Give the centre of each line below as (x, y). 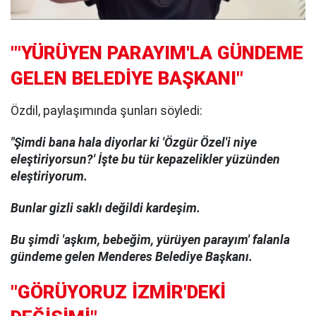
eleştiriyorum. (49, 177)
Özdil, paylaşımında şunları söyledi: (107, 111)
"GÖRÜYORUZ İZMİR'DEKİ (118, 292)
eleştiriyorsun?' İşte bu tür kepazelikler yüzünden (145, 160)
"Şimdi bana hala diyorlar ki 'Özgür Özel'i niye (134, 143)
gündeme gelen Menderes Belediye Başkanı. (132, 256)
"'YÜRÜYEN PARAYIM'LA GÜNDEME (157, 53)
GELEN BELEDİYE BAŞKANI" (127, 79)
